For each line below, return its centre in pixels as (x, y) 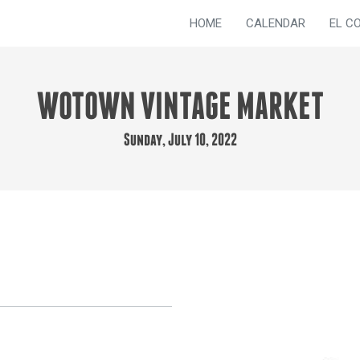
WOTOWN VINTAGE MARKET (180, 109)
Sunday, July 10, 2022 (180, 141)
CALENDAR (276, 23)
